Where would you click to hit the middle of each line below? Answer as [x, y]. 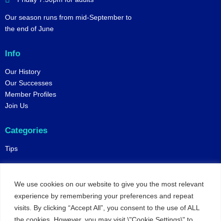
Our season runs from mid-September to [68, 17]
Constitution [23, 191]
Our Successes [29, 83]
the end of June [29, 28]
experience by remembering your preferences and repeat [104, 196]
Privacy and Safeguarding [45, 214]
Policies [20, 173]
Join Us [17, 105]
